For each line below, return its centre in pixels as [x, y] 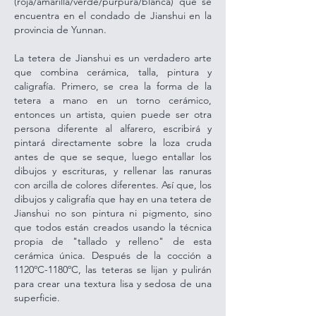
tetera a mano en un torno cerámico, [113, 100]
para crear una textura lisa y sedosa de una [113, 283]
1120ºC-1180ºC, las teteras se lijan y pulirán [113, 269]
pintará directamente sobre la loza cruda [113, 142]
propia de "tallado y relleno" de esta [113, 241]
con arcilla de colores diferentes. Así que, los [113, 184]
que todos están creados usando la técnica [113, 227]
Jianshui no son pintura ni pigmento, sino [113, 213]
